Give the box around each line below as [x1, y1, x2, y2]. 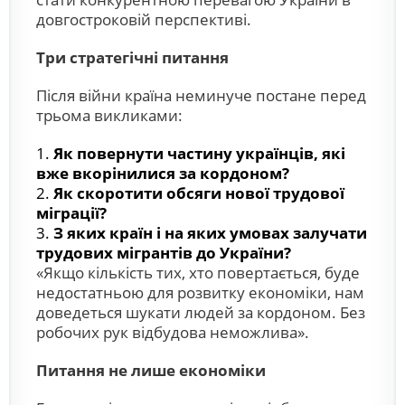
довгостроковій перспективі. [36, 9, 251, 30]
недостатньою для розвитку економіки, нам [36, 282, 364, 303]
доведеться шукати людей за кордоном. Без [36, 302, 365, 323]
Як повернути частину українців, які [53, 143, 345, 164]
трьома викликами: [36, 105, 183, 126]
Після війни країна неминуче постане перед [36, 85, 366, 106]
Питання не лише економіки [36, 360, 266, 381]
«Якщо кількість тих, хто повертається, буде [36, 262, 360, 283]
